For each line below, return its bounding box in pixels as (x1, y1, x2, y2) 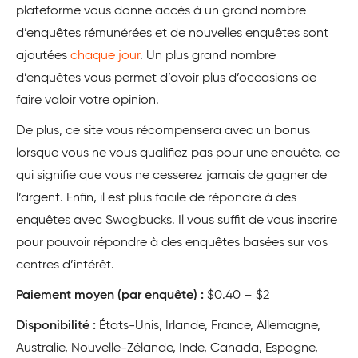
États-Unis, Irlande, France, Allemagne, (96, 319, 320, 332)
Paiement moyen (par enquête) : (16, 288, 204, 302)
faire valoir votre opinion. (16, 93, 159, 107)
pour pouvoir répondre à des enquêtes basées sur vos (16, 236, 328, 249)
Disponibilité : (16, 319, 96, 332)
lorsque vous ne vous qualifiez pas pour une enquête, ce (16, 146, 340, 160)
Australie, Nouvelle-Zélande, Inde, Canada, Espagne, (16, 341, 318, 355)
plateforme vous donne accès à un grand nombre (16, 4, 306, 18)
